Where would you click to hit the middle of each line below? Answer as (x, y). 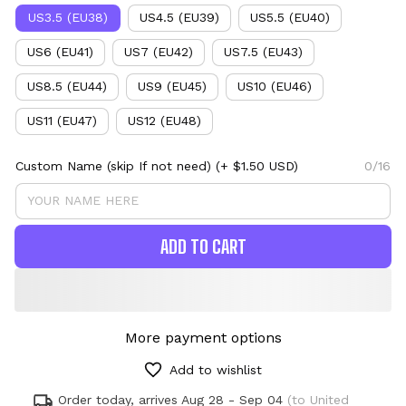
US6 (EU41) (60, 52)
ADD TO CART (203, 246)
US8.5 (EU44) (67, 87)
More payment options (203, 337)
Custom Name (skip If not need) (113, 165)
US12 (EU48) (164, 121)
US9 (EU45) (172, 87)
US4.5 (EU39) (179, 18)
